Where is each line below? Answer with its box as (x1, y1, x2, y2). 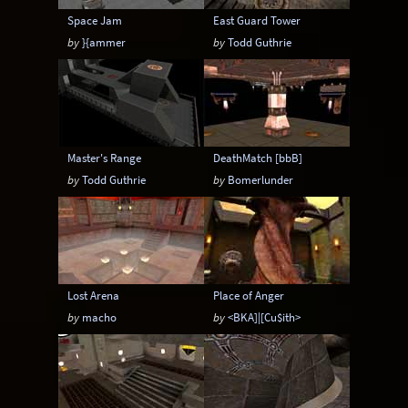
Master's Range (67, 150, 142, 165)
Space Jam (67, 13, 123, 27)
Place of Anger (213, 288, 285, 302)
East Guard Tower (213, 13, 301, 27)
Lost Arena (67, 288, 120, 302)
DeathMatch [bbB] (213, 150, 303, 165)
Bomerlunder (228, 172, 294, 187)
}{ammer (82, 35, 127, 49)
